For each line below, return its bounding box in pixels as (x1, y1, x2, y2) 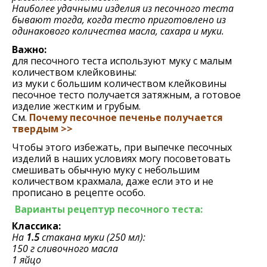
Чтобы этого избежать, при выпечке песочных (12, 141, 232, 154)
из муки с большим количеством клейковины (12, 77, 226, 90)
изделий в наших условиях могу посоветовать (12, 152, 231, 165)
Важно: (12, 43, 46, 56)
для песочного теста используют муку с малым (12, 54, 232, 67)
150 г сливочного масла (12, 242, 118, 255)
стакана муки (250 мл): (42, 231, 145, 244)
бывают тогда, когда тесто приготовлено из (12, 13, 226, 26)
